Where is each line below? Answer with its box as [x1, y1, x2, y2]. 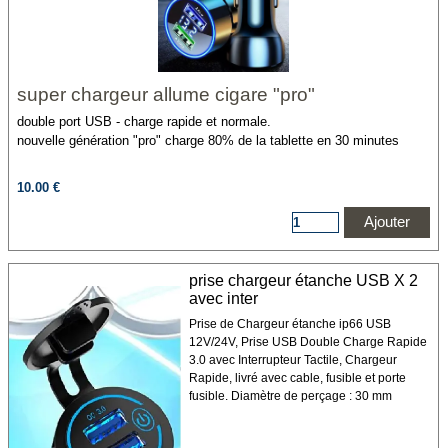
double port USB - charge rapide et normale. [17, 114, 271, 129]
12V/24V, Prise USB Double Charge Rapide [188, 335, 427, 349]
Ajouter [364, 214, 411, 230]
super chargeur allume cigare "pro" [17, 84, 315, 105]
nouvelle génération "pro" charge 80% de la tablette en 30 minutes [17, 133, 399, 148]
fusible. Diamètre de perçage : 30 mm [188, 389, 392, 403]
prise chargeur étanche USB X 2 [188, 272, 418, 289]
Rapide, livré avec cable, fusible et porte [188, 371, 406, 385]
